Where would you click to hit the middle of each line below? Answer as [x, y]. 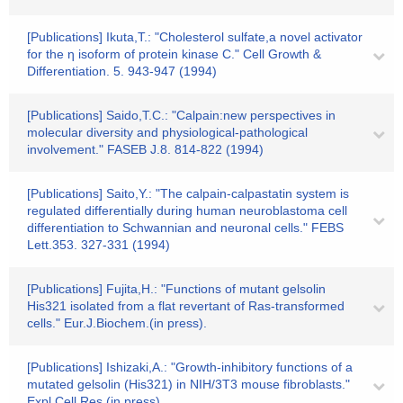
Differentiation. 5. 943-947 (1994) [122, 71]
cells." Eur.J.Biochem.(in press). [117, 323]
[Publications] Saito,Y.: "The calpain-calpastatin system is [188, 193]
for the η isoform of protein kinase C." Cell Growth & [174, 54]
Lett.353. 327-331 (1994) [99, 245]
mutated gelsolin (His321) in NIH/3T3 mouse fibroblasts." [188, 384]
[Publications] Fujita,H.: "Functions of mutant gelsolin [176, 289]
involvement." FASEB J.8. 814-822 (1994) [145, 149]
